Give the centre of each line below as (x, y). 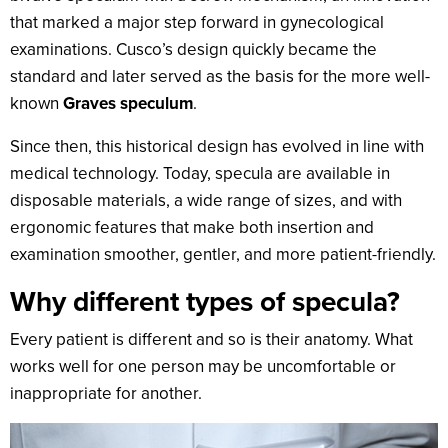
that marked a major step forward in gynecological (197, 23)
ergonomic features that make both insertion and (192, 228)
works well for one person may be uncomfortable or (203, 367)
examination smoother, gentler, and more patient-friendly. (223, 255)
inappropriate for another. (106, 394)
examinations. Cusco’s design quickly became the (193, 50)
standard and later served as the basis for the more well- (220, 77)
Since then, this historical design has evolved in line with (217, 147)
